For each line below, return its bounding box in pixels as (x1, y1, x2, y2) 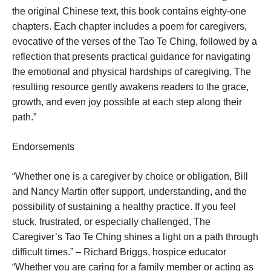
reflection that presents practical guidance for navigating (12, 51, 250, 62)
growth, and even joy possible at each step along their (12, 97, 242, 108)
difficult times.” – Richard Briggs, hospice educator (12, 247, 226, 258)
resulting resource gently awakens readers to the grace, (12, 82, 249, 93)
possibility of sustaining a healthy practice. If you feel (12, 201, 236, 212)
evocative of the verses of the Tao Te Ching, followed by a (12, 36, 257, 47)
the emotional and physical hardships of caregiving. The (12, 67, 251, 77)
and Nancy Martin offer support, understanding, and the (12, 186, 247, 197)
